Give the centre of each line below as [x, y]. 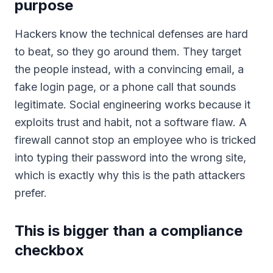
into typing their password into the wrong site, [130, 158]
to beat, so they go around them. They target [128, 51]
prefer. [31, 193]
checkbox [49, 250]
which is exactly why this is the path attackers [130, 175]
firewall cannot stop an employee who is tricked [135, 140]
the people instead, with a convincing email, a [129, 69]
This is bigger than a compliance [129, 231]
